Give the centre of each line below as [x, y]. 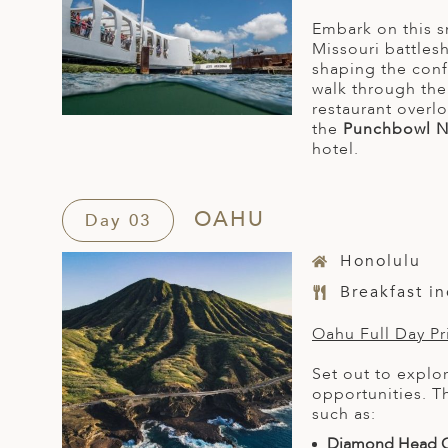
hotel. [335, 149]
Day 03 [118, 221]
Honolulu [380, 261]
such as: [344, 414]
